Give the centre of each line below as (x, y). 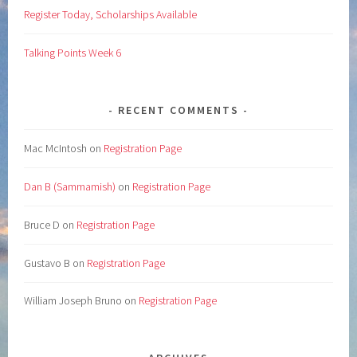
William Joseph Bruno (73, 301)
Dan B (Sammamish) (70, 186)
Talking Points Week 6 (73, 52)
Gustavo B (47, 263)
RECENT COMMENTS (178, 110)
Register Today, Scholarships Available (111, 14)
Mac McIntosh (56, 148)
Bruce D (42, 224)
